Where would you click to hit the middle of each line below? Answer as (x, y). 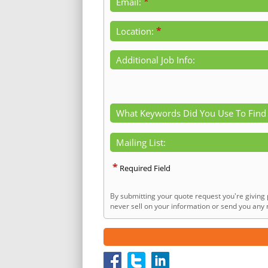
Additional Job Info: (156, 60)
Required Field (144, 168)
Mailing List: (141, 142)
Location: (135, 31)
